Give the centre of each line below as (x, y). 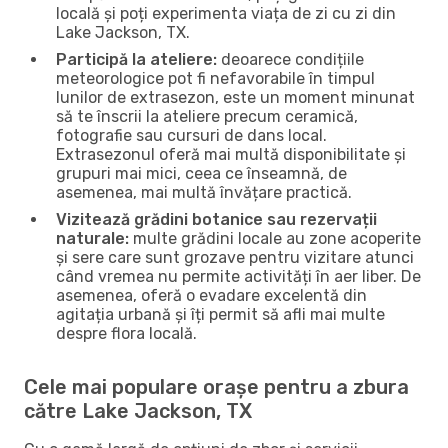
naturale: (92, 238)
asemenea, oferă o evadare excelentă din (211, 295)
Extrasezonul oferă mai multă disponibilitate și (231, 154)
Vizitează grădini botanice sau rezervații (216, 219)
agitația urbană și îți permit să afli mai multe (220, 314)
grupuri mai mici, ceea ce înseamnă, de (201, 173)
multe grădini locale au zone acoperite (275, 238)
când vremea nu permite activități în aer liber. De (238, 276)
